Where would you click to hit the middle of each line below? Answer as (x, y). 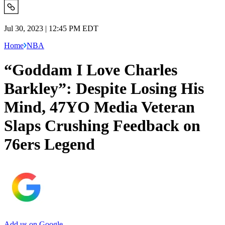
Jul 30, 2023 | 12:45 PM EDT (51, 28)
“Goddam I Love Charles (91, 70)
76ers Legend (49, 144)
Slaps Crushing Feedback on (102, 126)
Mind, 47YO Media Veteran (99, 107)
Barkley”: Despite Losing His (104, 89)
